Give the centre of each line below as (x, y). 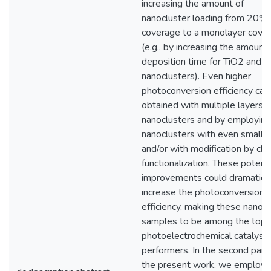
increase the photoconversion (203, 192)
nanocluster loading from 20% (205, 18)
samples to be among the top (204, 221)
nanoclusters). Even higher (196, 76)
